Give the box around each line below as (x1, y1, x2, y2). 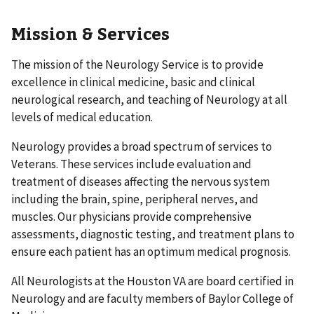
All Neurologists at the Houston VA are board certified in (11, 273, 294, 289)
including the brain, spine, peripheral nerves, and (11, 191, 259, 207)
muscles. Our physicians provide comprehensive (11, 208, 252, 224)
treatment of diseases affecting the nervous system (11, 173, 270, 189)
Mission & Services (11, 21, 170, 44)
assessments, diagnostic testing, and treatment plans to (11, 226, 294, 242)
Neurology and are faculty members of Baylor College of (11, 290, 294, 306)
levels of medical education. (11, 109, 153, 125)
